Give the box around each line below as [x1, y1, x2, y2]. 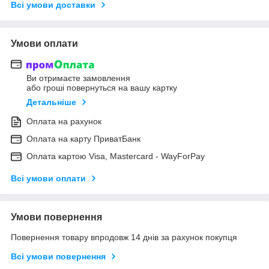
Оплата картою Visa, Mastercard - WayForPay [26, 151, 205, 162]
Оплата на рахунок [26, 116, 101, 127]
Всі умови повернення [11, 252, 106, 262]
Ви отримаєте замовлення [26, 73, 130, 83]
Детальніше [26, 97, 76, 107]
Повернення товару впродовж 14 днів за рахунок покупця [11, 232, 237, 243]
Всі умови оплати [11, 174, 86, 184]
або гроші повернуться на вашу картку [26, 83, 177, 93]
